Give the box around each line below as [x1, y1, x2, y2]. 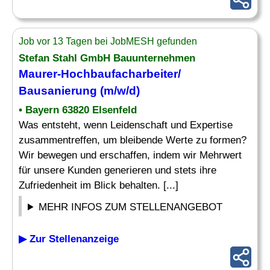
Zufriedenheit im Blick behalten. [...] [19, 180, 178, 191]
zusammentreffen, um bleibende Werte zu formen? [19, 134, 246, 146]
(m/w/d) [97, 84, 140, 97]
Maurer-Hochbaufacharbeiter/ [19, 67, 181, 80]
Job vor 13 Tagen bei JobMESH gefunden [19, 36, 197, 46]
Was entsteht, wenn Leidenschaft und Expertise [19, 119, 233, 131]
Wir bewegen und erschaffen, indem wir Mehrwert [19, 149, 242, 161]
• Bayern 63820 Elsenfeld [19, 104, 137, 116]
